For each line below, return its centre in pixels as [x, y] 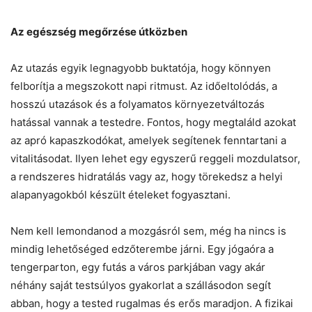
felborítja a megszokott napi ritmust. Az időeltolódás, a [144, 86]
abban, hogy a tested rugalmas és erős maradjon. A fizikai [152, 303]
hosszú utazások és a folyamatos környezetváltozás [138, 104]
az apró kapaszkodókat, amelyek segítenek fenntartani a [148, 140]
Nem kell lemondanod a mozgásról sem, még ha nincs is [148, 231]
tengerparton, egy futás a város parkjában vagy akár [138, 267]
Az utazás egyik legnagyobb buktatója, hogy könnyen [141, 68]
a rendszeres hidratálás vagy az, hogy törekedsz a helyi [147, 176]
